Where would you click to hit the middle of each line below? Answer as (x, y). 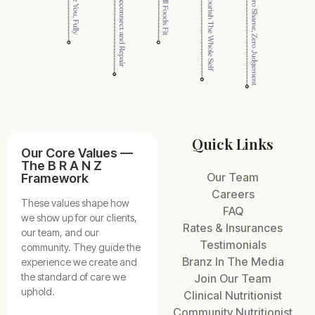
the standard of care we (73, 277)
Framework (55, 178)
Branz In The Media (233, 262)
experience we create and (79, 262)
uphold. (38, 291)
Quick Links (233, 143)
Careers (233, 194)
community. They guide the (81, 247)
